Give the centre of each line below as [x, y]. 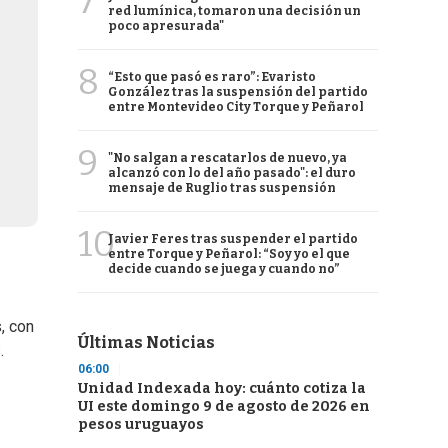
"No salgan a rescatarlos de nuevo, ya [227, 158]
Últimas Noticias [146, 342]
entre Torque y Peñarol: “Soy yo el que [229, 254]
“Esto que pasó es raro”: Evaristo [212, 77]
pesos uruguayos [141, 424]
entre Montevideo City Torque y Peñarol [236, 107]
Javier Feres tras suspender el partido [233, 239]
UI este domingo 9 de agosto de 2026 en [224, 406]
